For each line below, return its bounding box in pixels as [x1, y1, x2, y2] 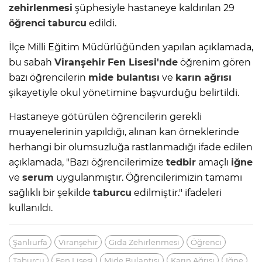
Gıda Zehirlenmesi [109, 237, 180, 247]
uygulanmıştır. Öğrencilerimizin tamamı [54, 172, 242, 184]
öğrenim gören [178, 57, 251, 68]
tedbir [166, 157, 196, 168]
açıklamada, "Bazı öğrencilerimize [9, 157, 166, 168]
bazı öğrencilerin [9, 72, 88, 84]
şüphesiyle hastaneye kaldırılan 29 [73, 2, 235, 14]
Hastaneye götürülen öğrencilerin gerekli [9, 111, 202, 123]
